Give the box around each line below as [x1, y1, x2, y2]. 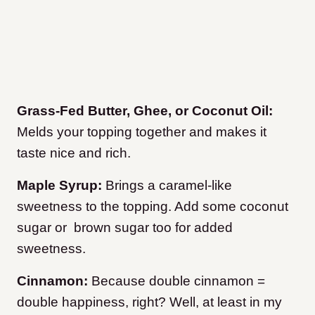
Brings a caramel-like [102, 178, 232, 193]
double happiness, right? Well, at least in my [17, 295, 282, 310]
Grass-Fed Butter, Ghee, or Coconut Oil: [17, 103, 273, 119]
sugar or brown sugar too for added [17, 220, 233, 236]
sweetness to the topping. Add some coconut [17, 199, 288, 214]
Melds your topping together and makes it [17, 124, 266, 140]
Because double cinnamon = [88, 274, 265, 289]
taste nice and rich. [17, 146, 131, 161]
